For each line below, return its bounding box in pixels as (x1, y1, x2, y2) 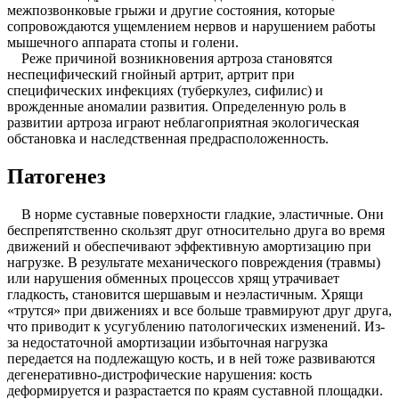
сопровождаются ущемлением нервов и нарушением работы (7, 19, 376, 35)
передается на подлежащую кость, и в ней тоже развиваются (7, 351, 375, 367)
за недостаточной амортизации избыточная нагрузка (7, 335, 328, 351)
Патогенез (7, 165, 106, 189)
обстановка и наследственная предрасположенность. (7, 131, 329, 147)
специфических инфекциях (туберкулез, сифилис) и (7, 83, 323, 99)
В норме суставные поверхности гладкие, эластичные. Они (7, 207, 384, 223)
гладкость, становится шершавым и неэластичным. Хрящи (7, 287, 363, 303)
